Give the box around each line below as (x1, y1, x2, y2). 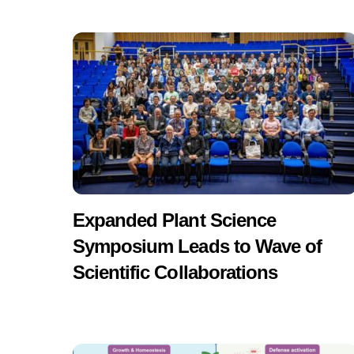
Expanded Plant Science (73, 209, 276, 231)
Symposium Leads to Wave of (73, 235, 322, 257)
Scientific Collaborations (73, 261, 277, 283)
